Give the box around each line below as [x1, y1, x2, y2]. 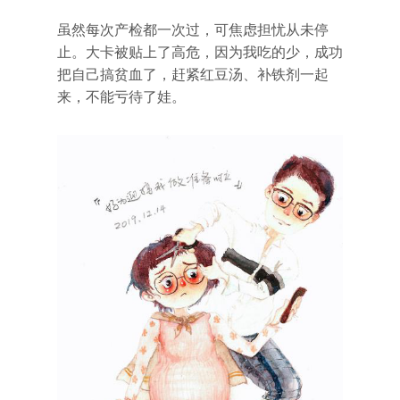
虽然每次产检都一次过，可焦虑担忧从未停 [57, 21, 329, 39]
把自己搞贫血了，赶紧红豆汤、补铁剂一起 [57, 66, 329, 84]
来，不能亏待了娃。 [57, 88, 186, 106]
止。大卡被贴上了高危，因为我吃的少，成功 [57, 44, 343, 62]
